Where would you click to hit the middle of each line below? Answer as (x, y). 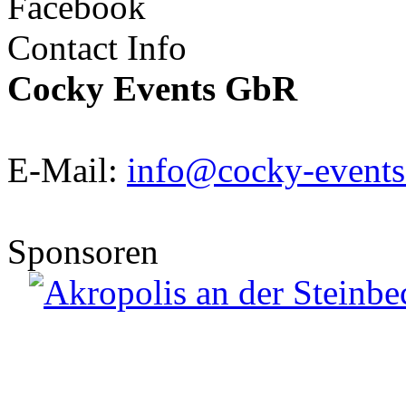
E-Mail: (67, 169)
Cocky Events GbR (152, 88)
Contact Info (97, 47)
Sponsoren (83, 251)
